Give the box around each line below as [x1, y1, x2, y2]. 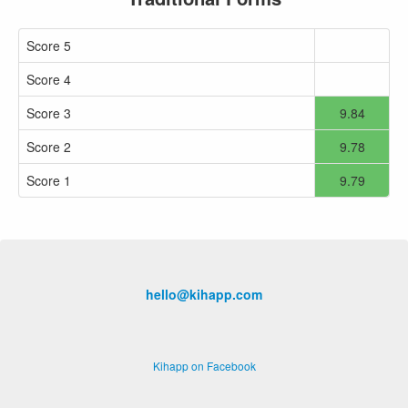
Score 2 [26, 138, 71, 156]
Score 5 [26, 36, 71, 55]
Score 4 [26, 70, 71, 88]
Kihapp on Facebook [152, 358, 256, 373]
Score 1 [26, 171, 71, 189]
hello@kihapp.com [146, 285, 262, 303]
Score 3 [26, 104, 71, 122]
